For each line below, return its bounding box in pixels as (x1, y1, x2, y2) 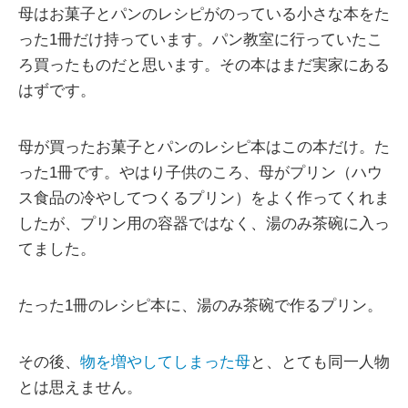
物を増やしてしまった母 (80, 353, 250, 372)
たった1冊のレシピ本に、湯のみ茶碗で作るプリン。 (18, 297, 382, 315)
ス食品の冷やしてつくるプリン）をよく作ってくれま (18, 189, 390, 208)
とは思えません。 (18, 379, 142, 397)
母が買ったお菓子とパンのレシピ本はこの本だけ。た (18, 138, 390, 157)
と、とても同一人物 (250, 353, 390, 372)
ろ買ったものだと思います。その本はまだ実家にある (18, 56, 390, 75)
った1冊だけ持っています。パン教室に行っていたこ (18, 31, 382, 49)
